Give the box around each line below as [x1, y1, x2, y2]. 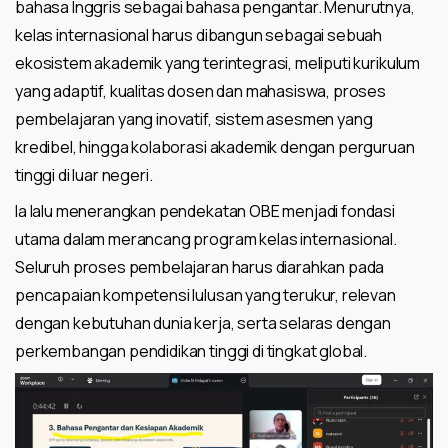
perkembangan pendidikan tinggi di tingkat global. [15, 340, 368, 363]
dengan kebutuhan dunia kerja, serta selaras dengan [15, 312, 391, 335]
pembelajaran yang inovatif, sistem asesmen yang [15, 108, 373, 131]
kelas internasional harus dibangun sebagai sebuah [15, 24, 383, 47]
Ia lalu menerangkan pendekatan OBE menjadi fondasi [15, 200, 395, 223]
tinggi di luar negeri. [15, 164, 153, 187]
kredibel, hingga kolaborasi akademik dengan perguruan [15, 136, 415, 159]
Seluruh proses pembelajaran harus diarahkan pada [15, 256, 385, 279]
